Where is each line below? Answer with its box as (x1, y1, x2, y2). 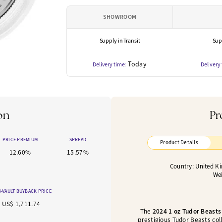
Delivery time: (92, 60, 126, 68)
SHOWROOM (103, 13, 137, 21)
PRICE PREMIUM (2, 136, 38, 143)
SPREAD (69, 136, 87, 143)
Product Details (160, 139, 198, 147)
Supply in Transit (99, 37, 140, 45)
